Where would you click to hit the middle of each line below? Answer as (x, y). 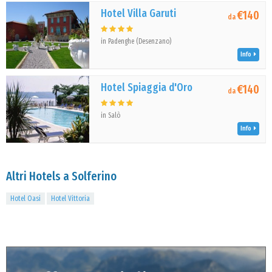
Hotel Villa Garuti (139, 13)
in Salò (111, 115)
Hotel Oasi (25, 199)
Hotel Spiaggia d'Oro (147, 87)
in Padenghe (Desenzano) (136, 41)
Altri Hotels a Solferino (61, 176)
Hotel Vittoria (70, 199)
